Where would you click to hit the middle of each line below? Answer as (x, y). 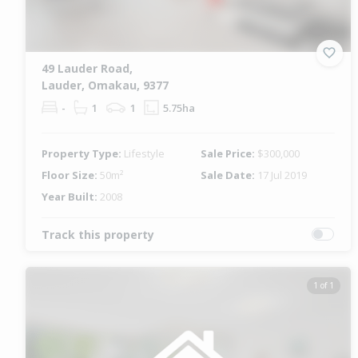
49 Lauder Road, (87, 68)
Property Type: (83, 153)
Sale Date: (229, 175)
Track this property (98, 234)
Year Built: (71, 196)
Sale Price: (229, 153)
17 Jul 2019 (282, 175)
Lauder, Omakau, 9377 (105, 85)
